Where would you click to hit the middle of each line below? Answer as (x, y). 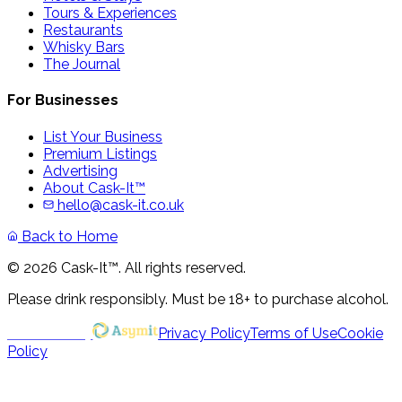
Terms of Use (294, 333)
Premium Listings (100, 153)
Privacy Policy (204, 333)
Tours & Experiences (110, 13)
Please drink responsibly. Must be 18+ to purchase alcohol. (198, 299)
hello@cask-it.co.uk (119, 205)
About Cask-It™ (94, 188)
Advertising (80, 170)
